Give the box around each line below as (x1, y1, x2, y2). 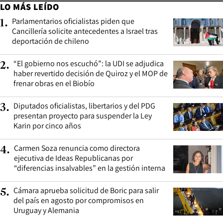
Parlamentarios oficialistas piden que (12, 16, 134, 27)
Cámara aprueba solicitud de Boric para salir (13, 185, 159, 196)
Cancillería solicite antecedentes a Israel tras (12, 26, 158, 37)
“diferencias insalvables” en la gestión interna (14, 163, 165, 174)
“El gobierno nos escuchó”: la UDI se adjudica (13, 58, 164, 69)
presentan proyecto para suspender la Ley (13, 111, 152, 121)
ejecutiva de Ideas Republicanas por (14, 153, 133, 164)
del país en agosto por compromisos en (13, 195, 144, 206)
